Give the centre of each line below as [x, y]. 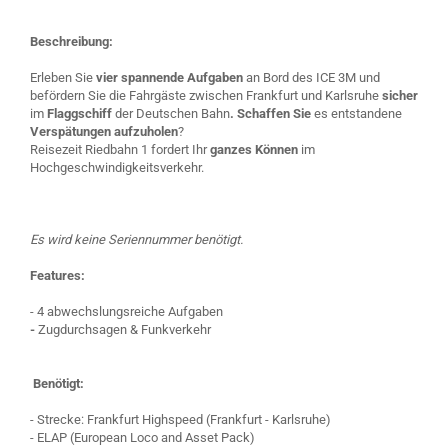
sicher [400, 95]
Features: [57, 275]
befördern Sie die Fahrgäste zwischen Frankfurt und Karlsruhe [206, 95]
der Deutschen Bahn [171, 113]
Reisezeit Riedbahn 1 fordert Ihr [120, 149]
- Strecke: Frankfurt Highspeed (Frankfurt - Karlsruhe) [180, 419]
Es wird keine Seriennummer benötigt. [136, 239]
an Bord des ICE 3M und [311, 77]
